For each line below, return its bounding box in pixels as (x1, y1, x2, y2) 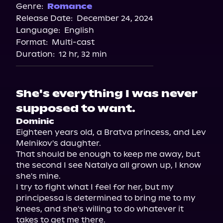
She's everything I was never (16, 87, 198, 100)
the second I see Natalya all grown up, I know (16, 160, 201, 170)
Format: (16, 37, 48, 47)
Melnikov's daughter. (16, 138, 101, 148)
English (64, 25, 94, 35)
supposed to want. (16, 102, 135, 115)
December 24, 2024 (77, 13, 153, 23)
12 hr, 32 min (59, 49, 107, 59)
